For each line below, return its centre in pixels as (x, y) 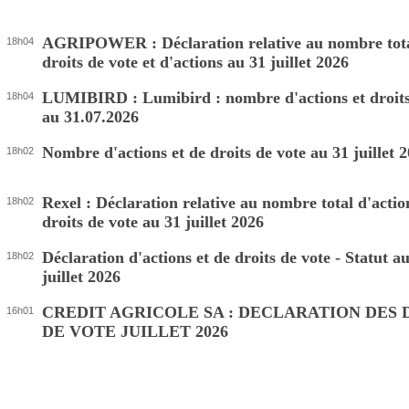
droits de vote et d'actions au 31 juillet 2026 (195, 62)
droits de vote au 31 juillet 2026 (153, 222)
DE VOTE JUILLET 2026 (135, 331)
